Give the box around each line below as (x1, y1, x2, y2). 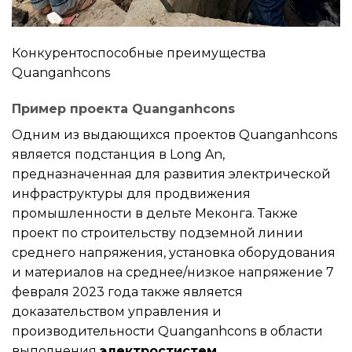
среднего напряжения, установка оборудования (12, 244, 335, 260)
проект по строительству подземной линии (12, 225, 303, 240)
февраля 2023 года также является (12, 284, 243, 299)
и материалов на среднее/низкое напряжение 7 (12, 264, 334, 280)
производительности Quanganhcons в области (12, 323, 323, 339)
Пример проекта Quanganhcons (12, 101, 235, 116)
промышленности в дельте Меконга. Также (12, 205, 298, 221)
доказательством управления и (12, 303, 222, 319)
